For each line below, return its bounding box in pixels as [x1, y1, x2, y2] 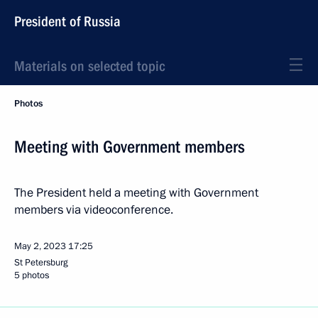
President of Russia [14, 13, 121, 30]
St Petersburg [14, 256, 68, 269]
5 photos [14, 269, 49, 282]
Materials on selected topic [14, 57, 165, 75]
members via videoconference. [14, 202, 173, 218]
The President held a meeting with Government [14, 185, 258, 201]
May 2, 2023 [14, 240, 66, 253]
